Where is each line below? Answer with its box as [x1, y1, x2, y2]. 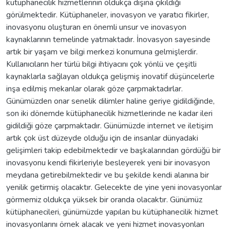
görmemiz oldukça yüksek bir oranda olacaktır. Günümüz [6, 194, 202, 205]
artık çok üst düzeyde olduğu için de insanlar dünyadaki [6, 132, 198, 144]
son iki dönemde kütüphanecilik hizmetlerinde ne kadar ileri [6, 107, 213, 119]
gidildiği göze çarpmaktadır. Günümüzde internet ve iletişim [6, 120, 213, 131]
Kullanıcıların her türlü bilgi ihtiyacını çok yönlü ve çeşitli [6, 58, 197, 70]
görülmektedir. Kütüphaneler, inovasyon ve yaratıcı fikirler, [6, 9, 209, 21]
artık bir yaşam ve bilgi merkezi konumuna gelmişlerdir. [6, 46, 198, 57]
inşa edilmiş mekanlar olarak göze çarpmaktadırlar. [6, 83, 183, 94]
